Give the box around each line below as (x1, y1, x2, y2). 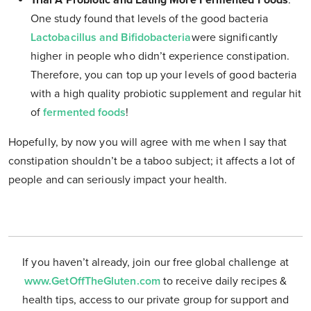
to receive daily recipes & (162, 274, 287, 289)
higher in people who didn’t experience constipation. (31, 49, 290, 64)
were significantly (191, 31, 278, 45)
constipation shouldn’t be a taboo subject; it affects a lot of (8, 154, 295, 169)
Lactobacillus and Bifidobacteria (31, 31, 192, 45)
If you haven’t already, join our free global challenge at (22, 255, 289, 270)
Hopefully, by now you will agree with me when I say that (8, 135, 287, 150)
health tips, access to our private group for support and (22, 293, 289, 308)
